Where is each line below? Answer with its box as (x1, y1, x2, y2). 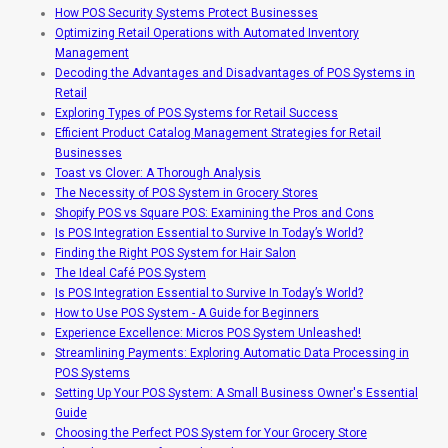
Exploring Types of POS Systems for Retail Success (55, 105, 338, 120)
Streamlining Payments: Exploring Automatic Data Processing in (55, 345, 409, 360)
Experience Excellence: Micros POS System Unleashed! (55, 325, 361, 340)
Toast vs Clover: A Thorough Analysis (55, 165, 261, 180)
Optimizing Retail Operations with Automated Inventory (55, 25, 359, 40)
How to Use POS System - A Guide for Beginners (55, 305, 319, 320)
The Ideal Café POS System (55, 265, 206, 280)
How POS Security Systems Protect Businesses (55, 5, 318, 20)
